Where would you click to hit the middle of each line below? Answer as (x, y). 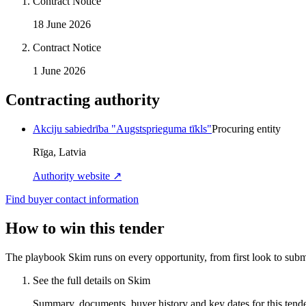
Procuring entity (246, 128)
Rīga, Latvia (59, 152)
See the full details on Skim (92, 280)
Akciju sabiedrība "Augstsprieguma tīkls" (122, 128)
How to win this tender (85, 228)
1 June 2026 (59, 71)
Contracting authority (83, 99)
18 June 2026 (62, 25)
